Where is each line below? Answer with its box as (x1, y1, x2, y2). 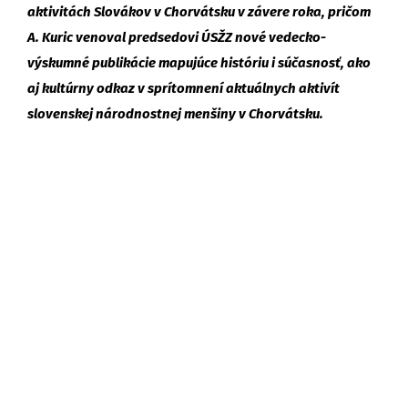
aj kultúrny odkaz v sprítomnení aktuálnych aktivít (27, 79, 340, 97)
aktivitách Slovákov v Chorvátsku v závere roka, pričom (27, 3, 371, 20)
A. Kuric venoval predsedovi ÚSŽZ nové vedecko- (27, 28, 326, 46)
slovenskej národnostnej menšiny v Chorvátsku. (27, 105, 323, 122)
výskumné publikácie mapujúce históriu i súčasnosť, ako (27, 54, 371, 71)
